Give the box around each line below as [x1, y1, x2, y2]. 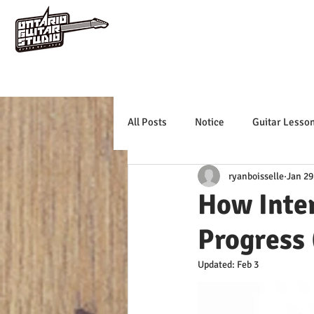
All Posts [128, 115, 167, 128]
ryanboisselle [228, 170, 284, 182]
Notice [195, 115, 224, 128]
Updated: [198, 259, 237, 271]
